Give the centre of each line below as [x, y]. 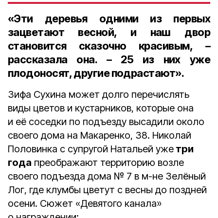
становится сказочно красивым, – [109, 46]
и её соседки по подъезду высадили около [106, 122]
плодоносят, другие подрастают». [96, 73]
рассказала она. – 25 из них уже [109, 59]
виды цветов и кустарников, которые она [101, 108]
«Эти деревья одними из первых [109, 18]
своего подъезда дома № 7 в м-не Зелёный [107, 176]
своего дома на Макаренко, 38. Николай [100, 135]
